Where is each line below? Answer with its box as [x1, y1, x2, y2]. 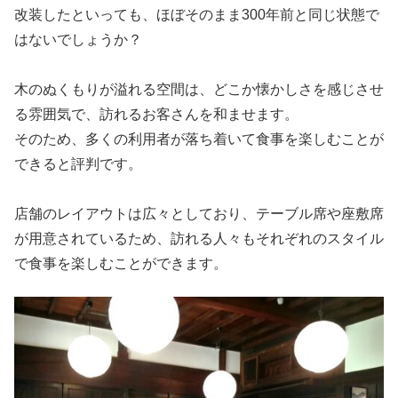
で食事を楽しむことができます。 [14, 256, 227, 272]
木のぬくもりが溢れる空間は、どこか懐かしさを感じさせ [14, 82, 384, 98]
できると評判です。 [14, 156, 142, 172]
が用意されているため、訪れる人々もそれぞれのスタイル [14, 231, 384, 247]
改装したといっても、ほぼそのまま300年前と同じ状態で [14, 7, 379, 23]
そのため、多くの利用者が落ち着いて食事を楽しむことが [14, 131, 384, 147]
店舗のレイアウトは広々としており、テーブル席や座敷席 [14, 206, 384, 222]
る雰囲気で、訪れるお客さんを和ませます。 [14, 107, 298, 123]
